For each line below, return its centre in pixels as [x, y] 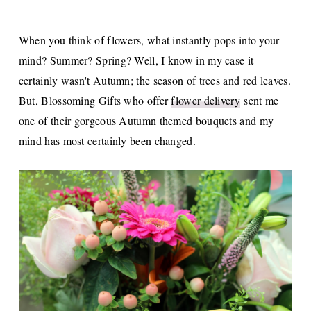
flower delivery [205, 100]
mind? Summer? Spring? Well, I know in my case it [136, 60]
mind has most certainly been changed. [107, 140]
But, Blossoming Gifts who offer [95, 100]
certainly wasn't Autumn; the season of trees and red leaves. [154, 80]
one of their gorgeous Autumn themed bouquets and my [146, 120]
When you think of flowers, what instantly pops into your [149, 40]
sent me [260, 100]
